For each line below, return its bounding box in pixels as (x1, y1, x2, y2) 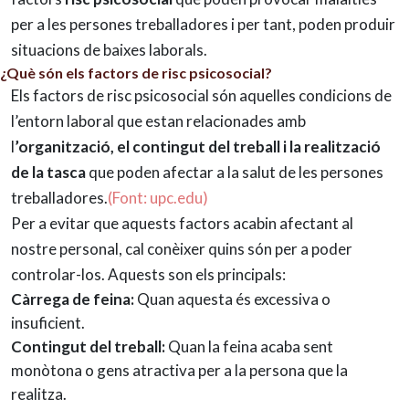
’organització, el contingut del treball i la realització (15, 136, 381, 156)
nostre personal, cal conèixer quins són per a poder (11, 238, 352, 258)
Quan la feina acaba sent (168, 336, 333, 356)
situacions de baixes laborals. (11, 39, 207, 59)
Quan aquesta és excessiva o (137, 288, 330, 309)
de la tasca (11, 162, 89, 182)
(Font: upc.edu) (108, 187, 208, 207)
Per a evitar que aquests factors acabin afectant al (11, 213, 353, 233)
